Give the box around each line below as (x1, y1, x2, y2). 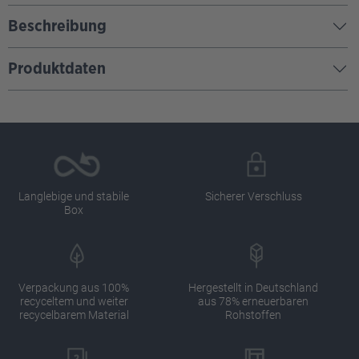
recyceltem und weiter (19, 294, 128, 308)
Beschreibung (8, 18, 107, 34)
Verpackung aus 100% (18, 280, 129, 294)
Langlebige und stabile (18, 189, 129, 203)
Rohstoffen (225, 308, 281, 321)
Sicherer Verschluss (204, 189, 302, 203)
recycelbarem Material (18, 308, 129, 321)
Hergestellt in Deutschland (188, 280, 318, 294)
